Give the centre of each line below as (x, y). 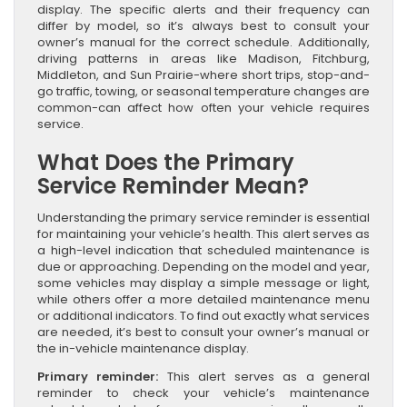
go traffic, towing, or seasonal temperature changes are (203, 91)
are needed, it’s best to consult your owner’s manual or (203, 332)
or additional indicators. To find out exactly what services (203, 315)
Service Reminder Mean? (173, 185)
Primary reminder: (98, 376)
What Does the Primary (166, 162)
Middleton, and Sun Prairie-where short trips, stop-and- (203, 74)
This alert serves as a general (264, 376)
